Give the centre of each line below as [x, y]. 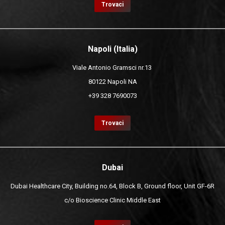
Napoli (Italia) [113, 49]
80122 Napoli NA [113, 82]
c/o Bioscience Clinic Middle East [113, 200]
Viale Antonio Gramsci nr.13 [113, 68]
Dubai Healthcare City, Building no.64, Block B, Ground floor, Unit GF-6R [113, 186]
